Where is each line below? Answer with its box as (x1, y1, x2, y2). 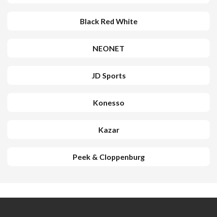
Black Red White (79, 16, 138, 26)
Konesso (93, 98, 124, 107)
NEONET (93, 44, 124, 53)
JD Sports (91, 71, 126, 80)
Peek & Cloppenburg (72, 152, 145, 161)
